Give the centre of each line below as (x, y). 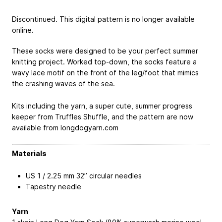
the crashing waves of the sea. (63, 83)
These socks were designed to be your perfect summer (105, 51)
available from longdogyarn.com (65, 127)
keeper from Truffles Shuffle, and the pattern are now (103, 116)
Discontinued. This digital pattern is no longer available (103, 19)
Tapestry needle (54, 187)
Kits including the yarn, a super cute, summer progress (102, 106)
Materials (29, 154)
